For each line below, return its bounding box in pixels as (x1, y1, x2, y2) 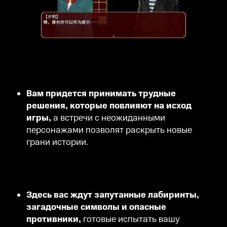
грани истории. (26, 136, 88, 148)
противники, (26, 213, 83, 225)
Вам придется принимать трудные (26, 87, 176, 100)
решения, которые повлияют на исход (26, 99, 192, 112)
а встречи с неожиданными (53, 111, 165, 124)
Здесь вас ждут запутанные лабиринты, (26, 188, 199, 201)
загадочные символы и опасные (26, 201, 166, 213)
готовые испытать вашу (83, 213, 180, 225)
